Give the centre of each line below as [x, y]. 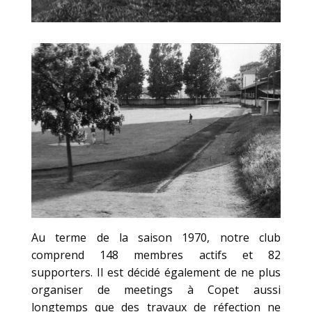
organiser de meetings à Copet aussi [156, 289]
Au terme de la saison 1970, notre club [156, 237]
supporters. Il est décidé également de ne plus [156, 272]
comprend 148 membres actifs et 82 [156, 255]
